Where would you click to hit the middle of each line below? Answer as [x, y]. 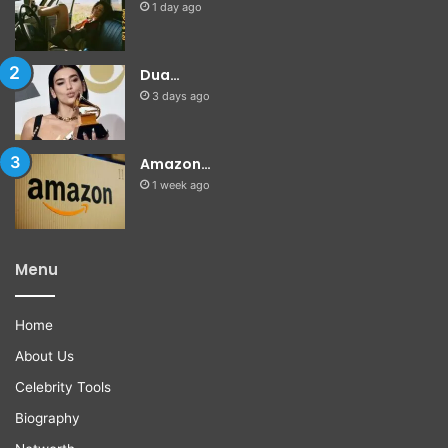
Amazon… [175, 163]
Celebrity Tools [63, 386]
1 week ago [181, 184]
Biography [47, 417]
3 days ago [181, 95]
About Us [44, 355]
